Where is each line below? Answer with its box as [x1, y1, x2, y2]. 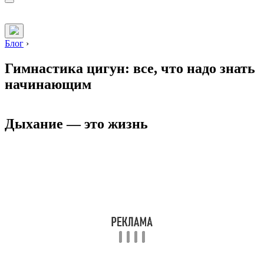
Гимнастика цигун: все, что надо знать [5, 61, 255, 77]
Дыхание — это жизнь [5, 116, 148, 132]
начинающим [5, 77, 91, 93]
